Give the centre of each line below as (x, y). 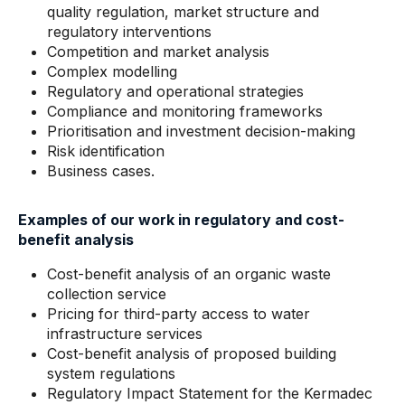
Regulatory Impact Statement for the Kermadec (210, 393)
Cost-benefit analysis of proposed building (192, 353)
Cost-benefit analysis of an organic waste (189, 274)
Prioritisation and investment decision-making (201, 131)
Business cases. (101, 171)
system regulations (111, 373)
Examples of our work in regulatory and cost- (181, 220)
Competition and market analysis (158, 52)
